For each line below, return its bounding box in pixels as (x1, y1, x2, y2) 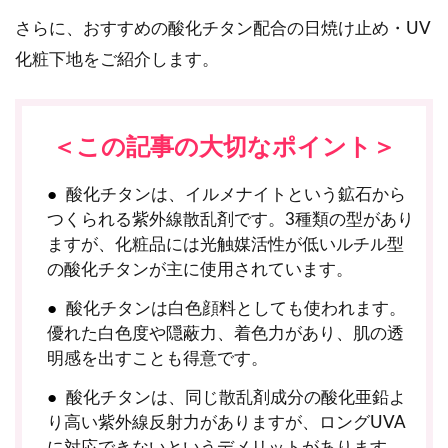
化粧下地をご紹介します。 (15, 50, 219, 68)
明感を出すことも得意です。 (47, 349, 269, 367)
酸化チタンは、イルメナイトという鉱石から (65, 185, 406, 203)
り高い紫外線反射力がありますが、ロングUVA (47, 413, 407, 431)
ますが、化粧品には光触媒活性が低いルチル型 (47, 235, 405, 253)
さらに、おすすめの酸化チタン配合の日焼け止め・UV (15, 19, 431, 37)
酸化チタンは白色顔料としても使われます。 (65, 299, 406, 317)
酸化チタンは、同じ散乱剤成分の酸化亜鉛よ (65, 388, 406, 406)
